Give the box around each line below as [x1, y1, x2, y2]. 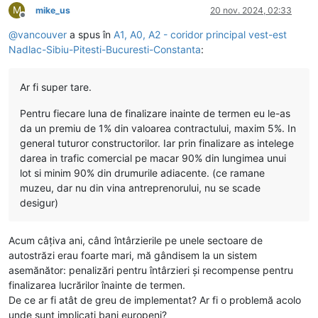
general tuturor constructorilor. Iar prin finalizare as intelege [20, 136, 294, 149]
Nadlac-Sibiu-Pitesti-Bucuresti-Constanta [9, 43, 201, 55]
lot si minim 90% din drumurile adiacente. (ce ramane [20, 166, 265, 179]
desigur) [20, 196, 58, 209]
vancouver [18, 28, 67, 40]
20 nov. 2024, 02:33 [210, 4, 292, 16]
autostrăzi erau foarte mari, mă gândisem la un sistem [9, 248, 257, 261]
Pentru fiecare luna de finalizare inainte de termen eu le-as [20, 106, 290, 119]
